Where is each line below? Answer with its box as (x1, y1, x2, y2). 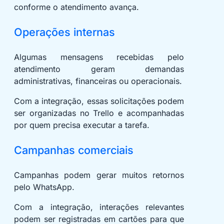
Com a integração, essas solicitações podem (14, 96, 184, 106)
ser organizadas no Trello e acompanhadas (14, 108, 184, 118)
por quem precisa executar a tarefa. (14, 120, 149, 130)
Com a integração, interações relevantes (14, 202, 184, 212)
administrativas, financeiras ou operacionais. (14, 76, 182, 86)
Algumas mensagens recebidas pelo (14, 52, 184, 62)
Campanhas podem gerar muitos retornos (14, 170, 184, 180)
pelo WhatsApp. (14, 182, 74, 192)
